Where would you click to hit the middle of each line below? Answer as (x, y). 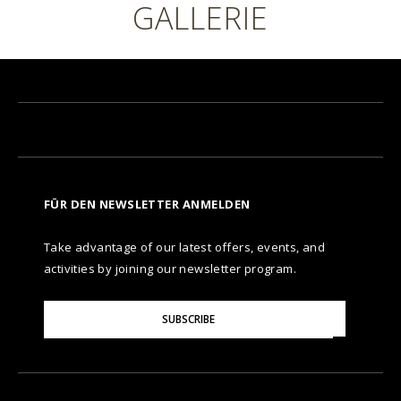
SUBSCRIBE (188, 319)
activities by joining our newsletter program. (170, 269)
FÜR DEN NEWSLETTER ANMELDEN (147, 204)
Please (60, 307)
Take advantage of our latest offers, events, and (185, 247)
